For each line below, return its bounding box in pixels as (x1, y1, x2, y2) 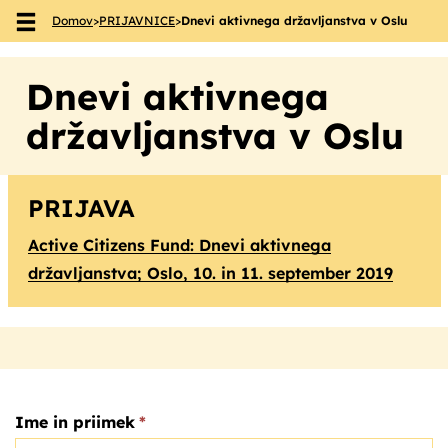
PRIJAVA (27, 193, 135, 223)
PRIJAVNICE (99, 13, 175, 28)
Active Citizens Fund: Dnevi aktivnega (27, 235, 331, 255)
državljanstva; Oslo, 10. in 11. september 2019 (27, 263, 393, 283)
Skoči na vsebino (35, 20, 190, 43)
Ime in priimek (15, 412, 135, 432)
